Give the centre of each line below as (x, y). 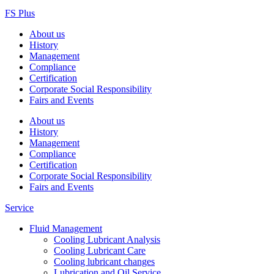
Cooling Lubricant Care (100, 251)
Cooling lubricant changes (104, 262)
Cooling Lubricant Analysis (107, 240)
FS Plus (20, 13)
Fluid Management (66, 229)
